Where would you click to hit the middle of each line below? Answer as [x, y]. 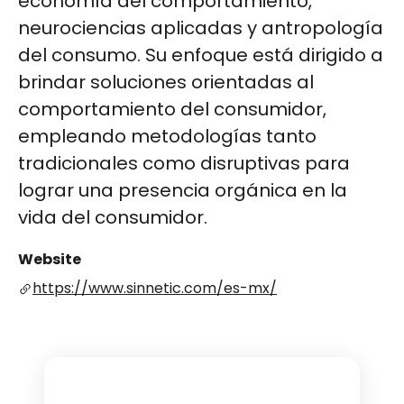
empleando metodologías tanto [167, 136]
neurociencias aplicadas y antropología [201, 28]
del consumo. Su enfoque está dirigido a [201, 55]
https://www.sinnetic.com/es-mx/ [155, 288]
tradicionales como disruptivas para [184, 163]
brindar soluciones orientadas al [166, 82]
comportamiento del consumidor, [172, 109]
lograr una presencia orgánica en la [183, 190]
